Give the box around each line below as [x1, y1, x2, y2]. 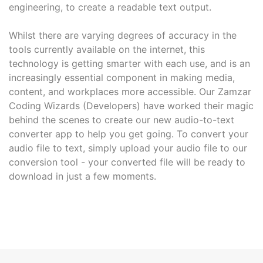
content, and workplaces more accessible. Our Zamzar [9, 86, 251, 97]
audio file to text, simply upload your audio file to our [9, 142, 247, 154]
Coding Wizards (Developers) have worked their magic [9, 100, 254, 112]
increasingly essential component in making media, [9, 72, 235, 83]
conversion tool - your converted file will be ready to [9, 156, 245, 168]
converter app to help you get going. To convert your [9, 128, 248, 140]
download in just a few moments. [9, 170, 156, 182]
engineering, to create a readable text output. [9, 1, 211, 13]
